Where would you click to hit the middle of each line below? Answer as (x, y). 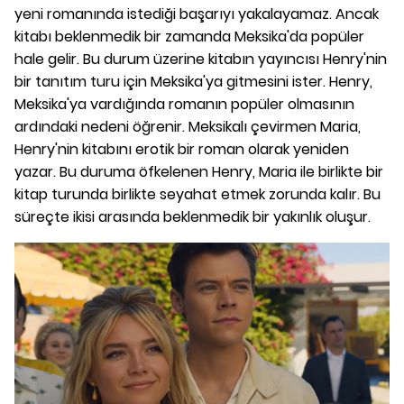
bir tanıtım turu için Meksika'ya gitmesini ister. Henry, (193, 81)
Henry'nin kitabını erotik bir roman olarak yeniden (182, 149)
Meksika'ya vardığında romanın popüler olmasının (184, 104)
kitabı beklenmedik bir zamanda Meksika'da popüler (189, 36)
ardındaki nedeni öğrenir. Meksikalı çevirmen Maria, (188, 126)
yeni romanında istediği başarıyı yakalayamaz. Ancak (197, 14)
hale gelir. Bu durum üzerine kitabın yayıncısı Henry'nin (201, 59)
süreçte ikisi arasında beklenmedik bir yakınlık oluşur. (193, 216)
